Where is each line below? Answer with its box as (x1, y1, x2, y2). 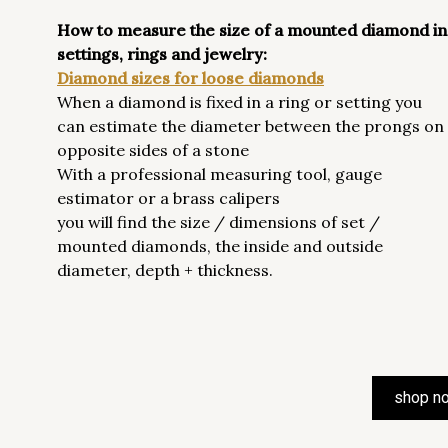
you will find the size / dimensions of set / (57, 212, 380, 232)
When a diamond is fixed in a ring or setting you (57, 92, 422, 112)
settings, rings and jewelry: (57, 44, 267, 64)
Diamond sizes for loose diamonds (57, 68, 324, 88)
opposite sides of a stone (57, 140, 249, 160)
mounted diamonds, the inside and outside (57, 236, 383, 256)
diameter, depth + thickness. (57, 260, 273, 280)
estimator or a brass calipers (57, 188, 280, 208)
